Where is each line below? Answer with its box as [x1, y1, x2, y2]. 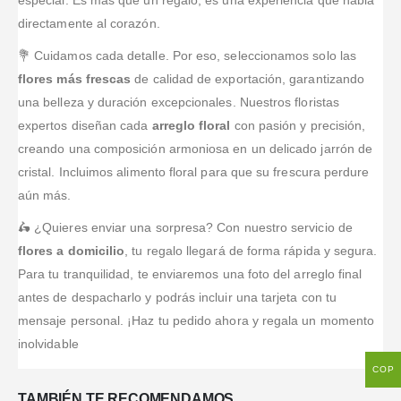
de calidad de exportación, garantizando [131, 72, 365, 87]
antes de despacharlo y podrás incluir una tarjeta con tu [18, 290, 337, 305]
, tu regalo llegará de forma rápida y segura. [124, 243, 378, 259]
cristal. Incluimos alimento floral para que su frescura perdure [18, 165, 370, 180]
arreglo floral [151, 118, 231, 133]
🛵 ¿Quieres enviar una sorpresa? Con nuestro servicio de [18, 220, 353, 235]
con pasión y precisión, [230, 118, 366, 133]
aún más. [18, 188, 72, 203]
